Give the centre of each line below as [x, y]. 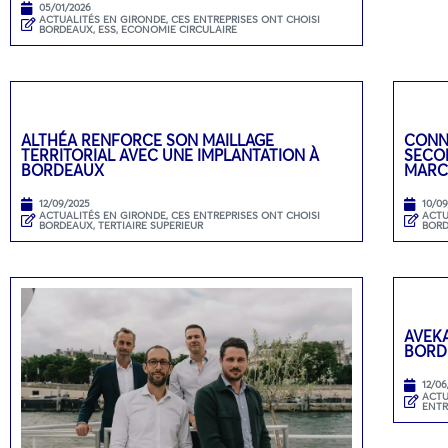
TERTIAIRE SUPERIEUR [150, 225]
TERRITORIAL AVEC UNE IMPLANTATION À [170, 154]
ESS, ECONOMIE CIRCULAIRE [167, 29]
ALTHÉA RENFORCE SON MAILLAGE [147, 139]
